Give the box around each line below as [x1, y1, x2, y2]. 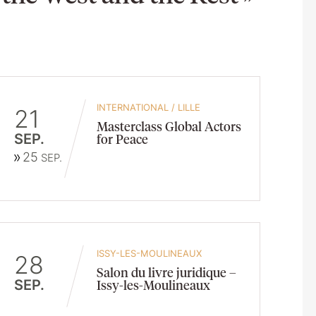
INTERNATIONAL [97, 102, 169, 113]
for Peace [97, 130, 149, 147]
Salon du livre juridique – [97, 264, 237, 280]
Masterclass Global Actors [97, 118, 242, 134]
